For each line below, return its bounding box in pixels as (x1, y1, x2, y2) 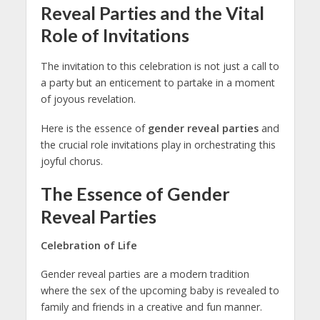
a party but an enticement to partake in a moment (40, 76, 275, 90)
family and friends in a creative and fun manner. (40, 300, 262, 314)
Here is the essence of (40, 121, 148, 136)
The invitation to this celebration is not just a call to (40, 59, 279, 74)
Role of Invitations (40, 24, 189, 46)
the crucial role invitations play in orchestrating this (40, 138, 276, 152)
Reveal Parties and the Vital (40, 2, 264, 24)
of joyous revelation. (40, 92, 136, 106)
